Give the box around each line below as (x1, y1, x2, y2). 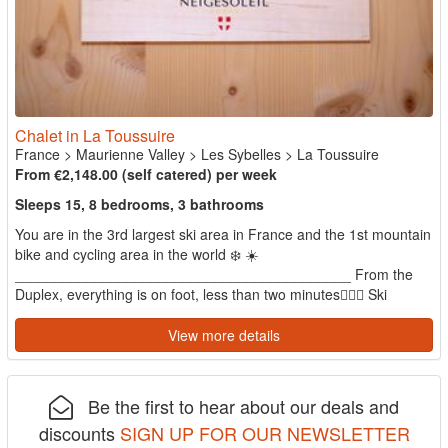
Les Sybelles (201, 143, 281, 164)
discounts (38, 419, 120, 446)
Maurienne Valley (76, 143, 185, 164)
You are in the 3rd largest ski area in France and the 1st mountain (15, 223, 431, 244)
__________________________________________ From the (15, 263, 413, 284)
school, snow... (15, 303, 108, 324)
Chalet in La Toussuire (15, 123, 175, 147)
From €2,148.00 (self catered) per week (15, 163, 277, 184)
